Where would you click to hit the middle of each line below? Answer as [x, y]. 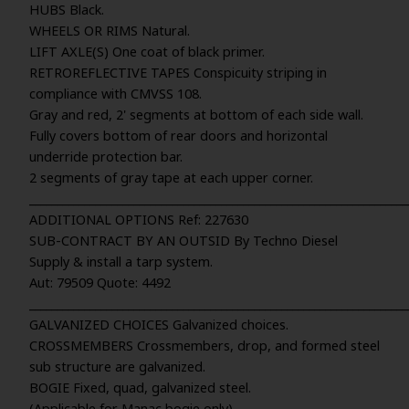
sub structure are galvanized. [117, 367]
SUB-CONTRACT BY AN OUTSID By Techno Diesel [184, 241]
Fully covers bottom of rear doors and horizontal [178, 136]
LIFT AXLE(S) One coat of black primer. [147, 52]
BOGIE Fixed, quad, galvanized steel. [140, 388]
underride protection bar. [106, 157]
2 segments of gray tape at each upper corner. [171, 178]
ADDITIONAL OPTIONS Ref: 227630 [139, 220]
